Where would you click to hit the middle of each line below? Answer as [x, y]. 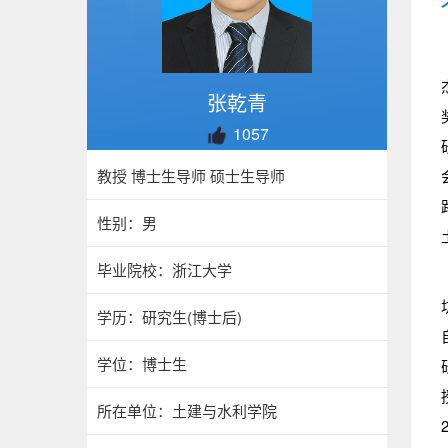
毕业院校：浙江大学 [164, 269]
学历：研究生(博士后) [169, 316]
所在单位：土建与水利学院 [187, 410]
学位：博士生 [142, 363]
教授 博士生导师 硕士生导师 [191, 175]
